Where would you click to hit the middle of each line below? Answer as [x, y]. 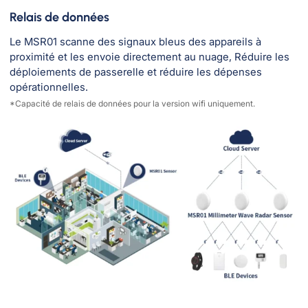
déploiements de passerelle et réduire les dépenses [136, 71]
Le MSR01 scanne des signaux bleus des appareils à [135, 41]
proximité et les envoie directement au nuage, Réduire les [150, 56]
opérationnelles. [49, 87]
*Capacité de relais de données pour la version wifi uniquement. [132, 103]
